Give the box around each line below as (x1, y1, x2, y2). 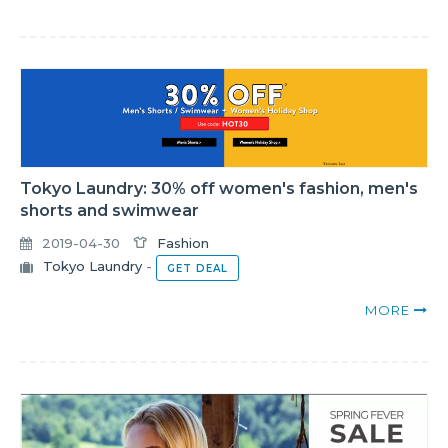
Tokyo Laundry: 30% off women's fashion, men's (20, 179, 418, 199)
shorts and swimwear (20, 201, 199, 221)
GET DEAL (167, 262, 228, 276)
